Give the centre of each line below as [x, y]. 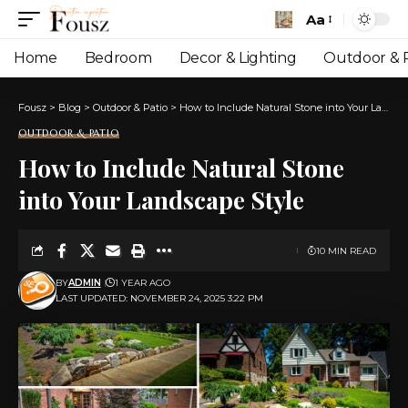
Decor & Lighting [238, 58]
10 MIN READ [346, 250]
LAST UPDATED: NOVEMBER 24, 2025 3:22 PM [159, 298]
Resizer [331, 52]
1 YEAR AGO [142, 283]
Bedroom [118, 58]
